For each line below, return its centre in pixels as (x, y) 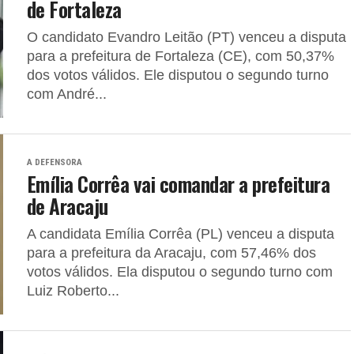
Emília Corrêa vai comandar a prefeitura (179, 183)
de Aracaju (68, 205)
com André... (67, 94)
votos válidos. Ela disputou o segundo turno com (180, 272)
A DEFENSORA (55, 162)
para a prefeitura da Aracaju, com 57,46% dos (171, 253)
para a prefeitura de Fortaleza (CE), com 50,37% (181, 56)
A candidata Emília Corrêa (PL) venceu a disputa (181, 234)
